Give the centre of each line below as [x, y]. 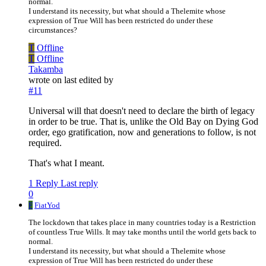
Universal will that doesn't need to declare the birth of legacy [142, 111]
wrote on [46, 80]
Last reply [79, 183]
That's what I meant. [66, 163]
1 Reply [43, 183]
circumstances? [53, 30]
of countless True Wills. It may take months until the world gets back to [142, 232]
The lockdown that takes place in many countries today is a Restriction [142, 223]
